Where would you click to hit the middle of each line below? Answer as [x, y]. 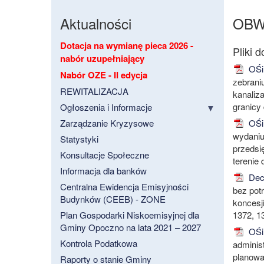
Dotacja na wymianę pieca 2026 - [127, 46]
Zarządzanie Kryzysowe [107, 123]
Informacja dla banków [103, 171]
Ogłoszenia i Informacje [106, 107]
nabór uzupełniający [102, 59]
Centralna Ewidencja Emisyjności [124, 187]
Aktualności [96, 24]
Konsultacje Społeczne [105, 155]
